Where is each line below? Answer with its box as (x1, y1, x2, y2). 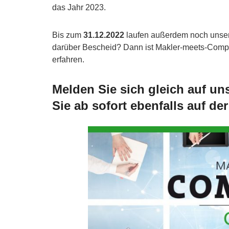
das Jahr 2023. (52, 3, 106, 12)
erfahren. (52, 55, 84, 64)
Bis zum (52, 31, 83, 40)
